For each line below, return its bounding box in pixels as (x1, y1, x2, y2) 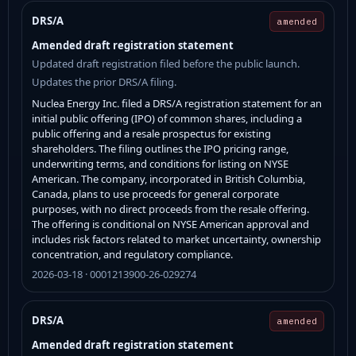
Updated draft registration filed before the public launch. (32, 56, 300, 71)
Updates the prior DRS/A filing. (32, 74, 176, 89)
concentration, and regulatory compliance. (32, 246, 233, 261)
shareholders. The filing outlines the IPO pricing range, (32, 141, 288, 156)
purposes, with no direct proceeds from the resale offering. (32, 201, 309, 216)
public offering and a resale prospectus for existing (32, 126, 271, 141)
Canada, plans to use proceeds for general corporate (32, 186, 279, 201)
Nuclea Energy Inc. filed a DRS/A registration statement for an (32, 95, 322, 110)
